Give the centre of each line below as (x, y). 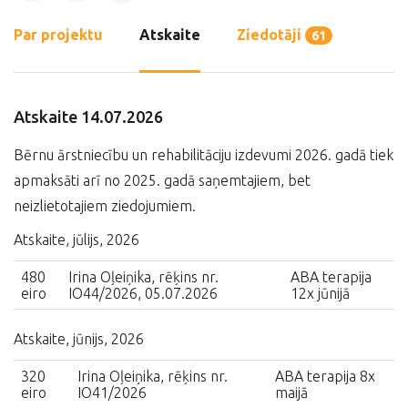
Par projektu (58, 35)
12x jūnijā (320, 293)
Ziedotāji (271, 35)
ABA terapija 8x (325, 376)
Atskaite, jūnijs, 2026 (79, 339)
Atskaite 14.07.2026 (88, 117)
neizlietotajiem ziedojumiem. (105, 206)
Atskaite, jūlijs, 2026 (76, 240)
